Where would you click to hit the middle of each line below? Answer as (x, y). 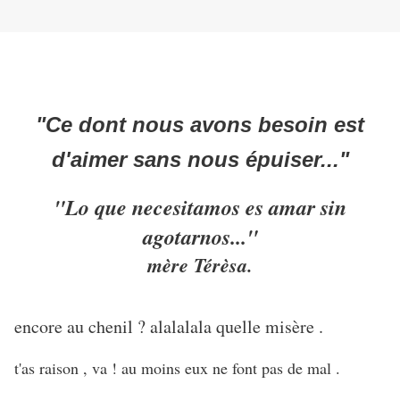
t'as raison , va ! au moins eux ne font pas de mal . (177, 367)
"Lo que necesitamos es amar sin (200, 207)
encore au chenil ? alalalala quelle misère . (169, 326)
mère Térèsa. (200, 264)
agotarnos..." (200, 236)
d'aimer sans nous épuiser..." (200, 159)
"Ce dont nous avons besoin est (200, 124)
